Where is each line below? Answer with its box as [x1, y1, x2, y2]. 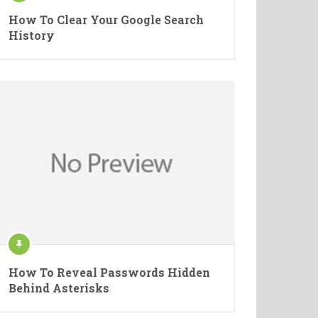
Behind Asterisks [9, 280, 109, 295]
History [9, 28, 55, 43]
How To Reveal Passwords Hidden [9, 265, 210, 280]
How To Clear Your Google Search [9, 12, 204, 27]
